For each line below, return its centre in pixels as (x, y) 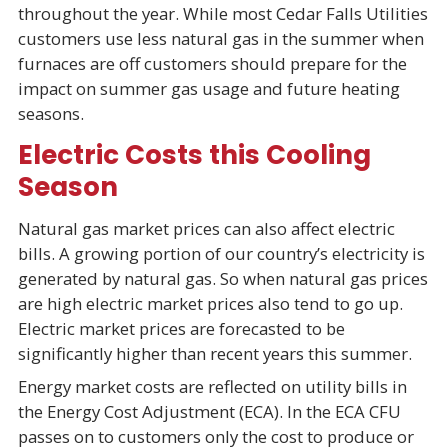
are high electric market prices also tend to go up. (210, 303)
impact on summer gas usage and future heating (208, 88)
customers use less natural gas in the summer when (220, 38)
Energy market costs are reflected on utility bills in (212, 387)
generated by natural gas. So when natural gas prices (222, 278)
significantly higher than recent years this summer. (216, 353)
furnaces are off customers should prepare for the (212, 63)
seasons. (54, 113)
